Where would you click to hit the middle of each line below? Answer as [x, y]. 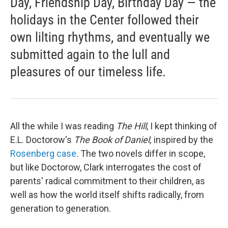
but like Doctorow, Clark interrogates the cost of [106, 167]
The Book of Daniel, [114, 140]
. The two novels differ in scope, [141, 154]
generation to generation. [61, 209]
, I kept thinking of [182, 126]
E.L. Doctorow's [42, 140]
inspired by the [183, 140]
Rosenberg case [43, 154]
